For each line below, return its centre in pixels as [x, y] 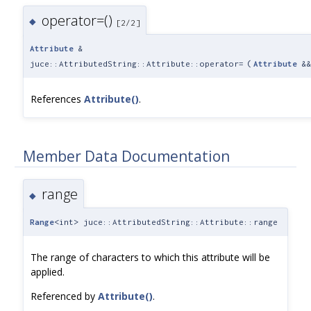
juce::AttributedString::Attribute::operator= [137, 63]
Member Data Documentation [126, 157]
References [57, 99]
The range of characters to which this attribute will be [150, 257]
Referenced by [64, 296]
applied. [48, 271]
